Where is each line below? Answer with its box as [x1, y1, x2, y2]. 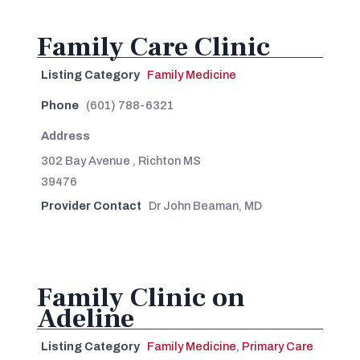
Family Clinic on [36, 279, 245, 315]
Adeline [36, 300, 147, 336]
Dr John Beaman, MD [148, 198, 262, 212]
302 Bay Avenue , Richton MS [40, 153, 201, 167]
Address [40, 129, 90, 142]
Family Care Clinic [36, 28, 270, 64]
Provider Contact [40, 198, 141, 212]
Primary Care [241, 339, 313, 353]
